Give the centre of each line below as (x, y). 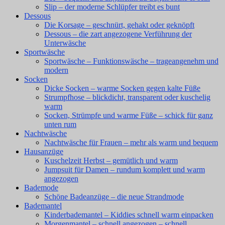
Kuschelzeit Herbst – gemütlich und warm (111, 161)
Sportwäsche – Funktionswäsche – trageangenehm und (131, 61)
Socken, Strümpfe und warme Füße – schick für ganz (129, 116)
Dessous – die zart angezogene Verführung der (118, 34)
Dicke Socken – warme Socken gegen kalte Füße (122, 88)
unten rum (60, 125)
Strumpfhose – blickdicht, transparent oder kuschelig (127, 97)
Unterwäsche (65, 43)
